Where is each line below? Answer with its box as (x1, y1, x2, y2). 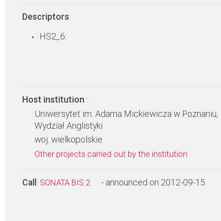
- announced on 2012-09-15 (101, 178, 205, 187)
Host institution (22, 95, 86, 105)
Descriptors (22, 12, 69, 22)
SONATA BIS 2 (40, 178, 92, 187)
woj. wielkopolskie (35, 135, 103, 145)
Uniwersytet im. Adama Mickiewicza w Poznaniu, (35, 109, 218, 119)
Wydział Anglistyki (35, 121, 103, 131)
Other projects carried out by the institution (35, 149, 189, 159)
